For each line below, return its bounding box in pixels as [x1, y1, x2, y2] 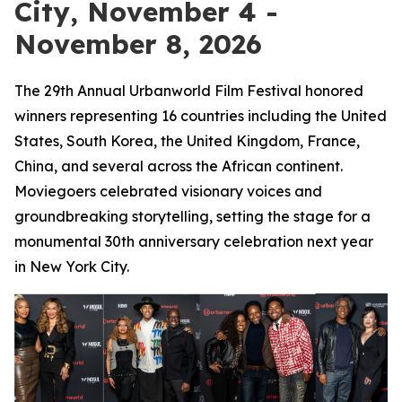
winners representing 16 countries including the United [14, 107, 387, 125]
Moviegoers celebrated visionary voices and [14, 182, 322, 200]
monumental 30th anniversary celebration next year [14, 232, 373, 250]
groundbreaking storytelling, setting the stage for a [14, 207, 371, 225]
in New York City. [14, 258, 129, 275]
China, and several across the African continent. [14, 157, 343, 175]
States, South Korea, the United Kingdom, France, [14, 132, 360, 150]
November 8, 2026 [14, 27, 262, 61]
